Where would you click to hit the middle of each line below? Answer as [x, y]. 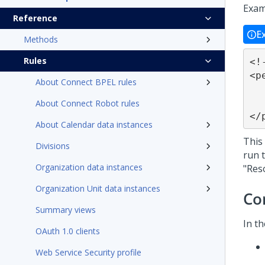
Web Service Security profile [88, 252]
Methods [41, 39]
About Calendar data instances [94, 125]
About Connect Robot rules [88, 103]
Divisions [53, 146]
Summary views [66, 210]
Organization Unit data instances [98, 188]
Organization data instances [89, 167]
